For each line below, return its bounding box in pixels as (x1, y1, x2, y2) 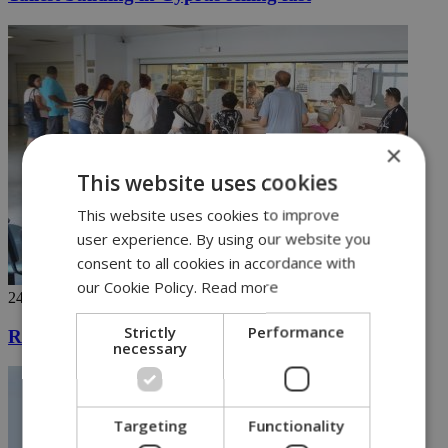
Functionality (248, 415, 345, 436)
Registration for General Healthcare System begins (8, 325, 421, 347)
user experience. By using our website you (77, 228, 371, 249)
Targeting (113, 415, 188, 436)
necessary (113, 337, 188, 358)
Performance (248, 321, 345, 342)
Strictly (124, 321, 177, 342)
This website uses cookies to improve (77, 204, 340, 225)
